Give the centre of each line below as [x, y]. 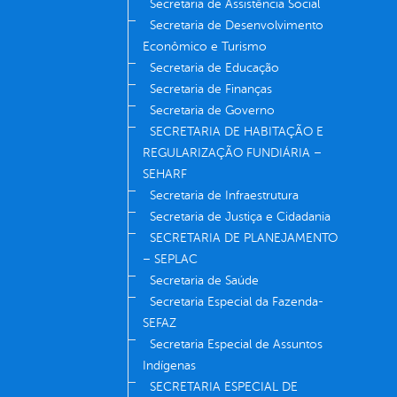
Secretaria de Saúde [204, 281]
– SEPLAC [170, 260]
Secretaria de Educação [214, 68]
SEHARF [165, 175]
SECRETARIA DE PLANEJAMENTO [244, 238]
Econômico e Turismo [205, 47]
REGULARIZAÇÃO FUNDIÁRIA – [232, 153]
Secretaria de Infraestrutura [224, 196]
